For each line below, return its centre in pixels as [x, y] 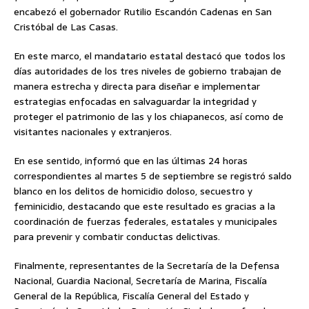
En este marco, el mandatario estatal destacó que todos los [150, 56]
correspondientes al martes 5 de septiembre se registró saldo [153, 176]
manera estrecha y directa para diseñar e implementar [137, 87]
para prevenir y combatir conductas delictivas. [117, 237]
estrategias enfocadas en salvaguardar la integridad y [135, 102]
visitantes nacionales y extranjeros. [93, 132]
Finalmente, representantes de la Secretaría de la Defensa [147, 266]
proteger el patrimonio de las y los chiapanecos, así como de [149, 117]
